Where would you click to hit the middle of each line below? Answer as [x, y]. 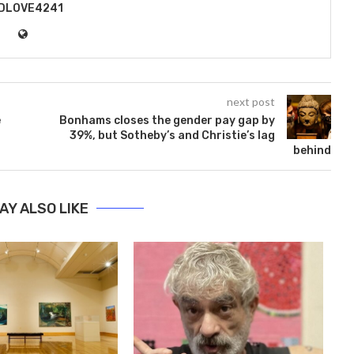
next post [250, 101]
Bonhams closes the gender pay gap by [167, 120]
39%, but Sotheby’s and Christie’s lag [172, 135]
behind [312, 150]
